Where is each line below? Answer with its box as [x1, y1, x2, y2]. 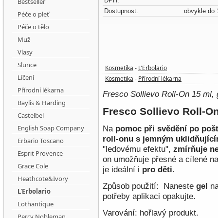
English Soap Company [18, 124, 84, 132]
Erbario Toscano [18, 136, 64, 145]
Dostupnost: [104, 7, 138, 15]
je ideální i [103, 164, 142, 175]
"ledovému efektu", [103, 144, 173, 154]
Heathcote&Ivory [18, 174, 68, 183]
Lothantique [18, 200, 54, 208]
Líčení [18, 73, 34, 82]
